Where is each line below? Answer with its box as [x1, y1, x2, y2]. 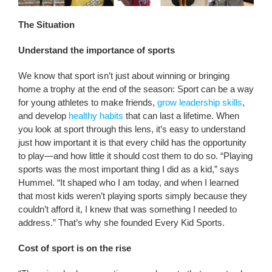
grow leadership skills [157, 97, 242, 107]
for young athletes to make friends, [18, 97, 157, 107]
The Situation [18, 19, 75, 30]
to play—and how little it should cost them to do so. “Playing [18, 150, 253, 161]
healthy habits [68, 110, 123, 121]
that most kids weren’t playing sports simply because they [18, 190, 247, 201]
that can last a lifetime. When [123, 110, 239, 121]
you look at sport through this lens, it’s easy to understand [18, 123, 245, 134]
